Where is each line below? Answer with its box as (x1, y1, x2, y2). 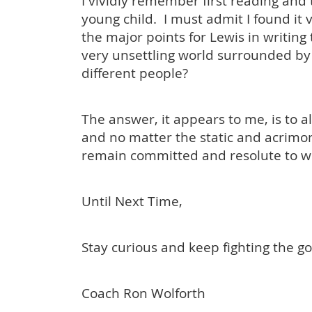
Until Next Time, (81, 192, 182, 210)
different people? (81, 64, 188, 82)
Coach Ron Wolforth (81, 284, 205, 302)
